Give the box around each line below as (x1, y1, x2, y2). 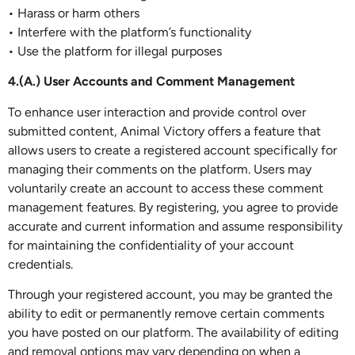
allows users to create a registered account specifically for (8, 142, 337, 158)
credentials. (8, 256, 73, 272)
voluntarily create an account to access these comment (8, 180, 323, 196)
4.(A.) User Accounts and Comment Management (8, 74, 295, 90)
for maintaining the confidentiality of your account (8, 237, 294, 253)
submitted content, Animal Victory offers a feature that (8, 123, 321, 139)
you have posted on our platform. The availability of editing (8, 324, 338, 340)
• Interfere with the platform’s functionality (8, 24, 251, 40)
